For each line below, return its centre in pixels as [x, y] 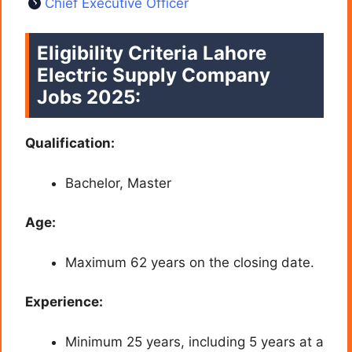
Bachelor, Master [118, 183]
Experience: [64, 302]
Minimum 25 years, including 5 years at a [194, 341]
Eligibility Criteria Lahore [152, 53]
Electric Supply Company [154, 75]
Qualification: [70, 143]
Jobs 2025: [89, 97]
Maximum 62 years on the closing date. [190, 262]
